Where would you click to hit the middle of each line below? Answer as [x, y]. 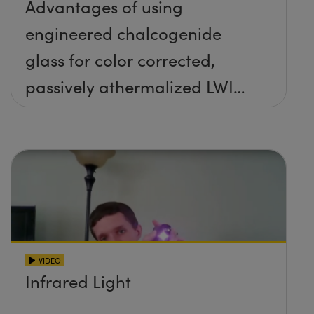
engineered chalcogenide [123, 33]
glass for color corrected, [120, 60]
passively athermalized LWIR [135, 87]
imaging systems [89, 113]
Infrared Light [78, 281]
